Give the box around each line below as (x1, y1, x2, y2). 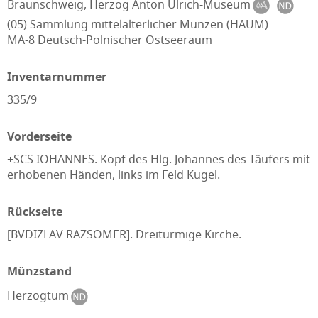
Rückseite (7, 204, 62, 219)
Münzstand (7, 263, 72, 279)
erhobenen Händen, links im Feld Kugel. (7, 167, 220, 182)
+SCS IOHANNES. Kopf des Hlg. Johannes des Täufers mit (7, 151, 310, 167)
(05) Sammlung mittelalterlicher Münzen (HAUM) (7, 16, 268, 32)
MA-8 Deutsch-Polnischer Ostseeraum (7, 32, 212, 48)
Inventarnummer (7, 69, 106, 84)
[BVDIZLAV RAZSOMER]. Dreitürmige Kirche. (7, 226, 241, 242)
